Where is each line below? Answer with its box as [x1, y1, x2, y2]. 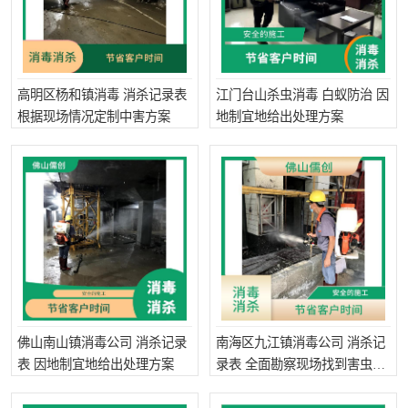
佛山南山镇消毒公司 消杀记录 [17, 335, 187, 350]
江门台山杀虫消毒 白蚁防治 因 [216, 87, 389, 102]
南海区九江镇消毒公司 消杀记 [216, 335, 385, 350]
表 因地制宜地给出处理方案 [17, 357, 174, 372]
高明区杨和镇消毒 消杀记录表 [17, 87, 187, 102]
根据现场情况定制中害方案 [17, 109, 170, 124]
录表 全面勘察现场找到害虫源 [216, 357, 385, 372]
